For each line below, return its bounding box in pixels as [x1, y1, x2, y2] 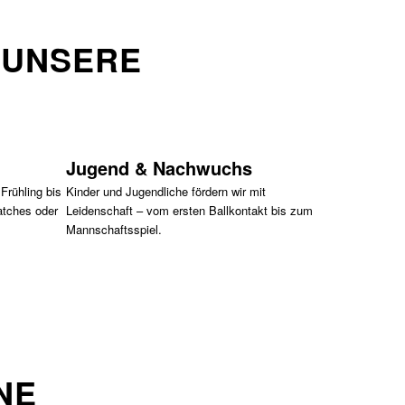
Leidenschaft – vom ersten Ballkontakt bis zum [66, 202, 314, 220]
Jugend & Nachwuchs [66, 155, 253, 182]
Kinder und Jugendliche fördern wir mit [66, 183, 267, 201]
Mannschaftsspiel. [66, 221, 163, 239]
